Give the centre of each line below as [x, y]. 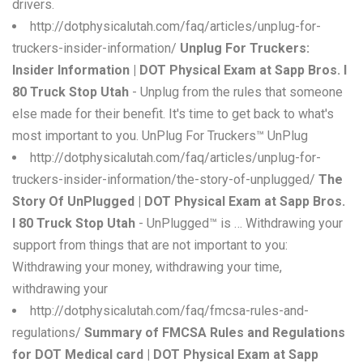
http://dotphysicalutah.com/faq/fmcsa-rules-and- [169, 311]
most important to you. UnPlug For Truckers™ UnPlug [160, 136]
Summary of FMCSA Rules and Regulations [215, 333]
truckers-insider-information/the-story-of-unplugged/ [165, 179]
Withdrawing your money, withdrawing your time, [147, 267]
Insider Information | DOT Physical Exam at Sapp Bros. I [179, 70]
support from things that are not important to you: [150, 245]
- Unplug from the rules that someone [236, 92]
